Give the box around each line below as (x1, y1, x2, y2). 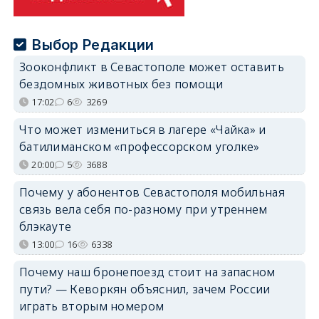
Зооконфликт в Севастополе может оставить (19, 58, 284, 75)
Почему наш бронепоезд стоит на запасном (19, 263, 276, 280)
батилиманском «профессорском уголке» (19, 138, 260, 155)
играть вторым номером (19, 298, 164, 314)
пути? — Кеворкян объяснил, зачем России (19, 281, 271, 297)
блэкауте (19, 218, 72, 234)
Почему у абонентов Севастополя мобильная (19, 184, 285, 200)
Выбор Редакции (32, 36, 155, 53)
